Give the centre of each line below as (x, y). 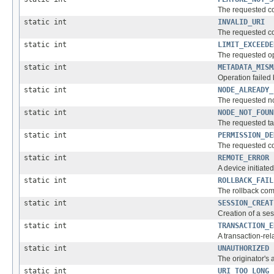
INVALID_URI (241, 22)
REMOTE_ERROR (243, 158)
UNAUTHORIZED (243, 249)
